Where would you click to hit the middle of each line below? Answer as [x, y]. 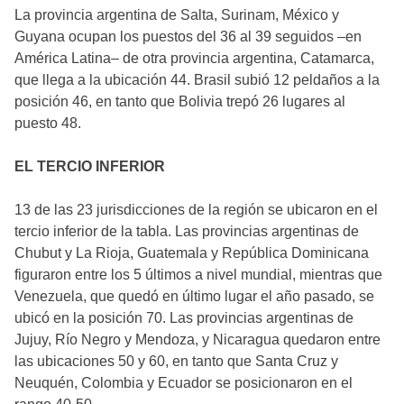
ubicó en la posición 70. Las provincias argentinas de [184, 317]
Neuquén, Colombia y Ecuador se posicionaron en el [184, 382]
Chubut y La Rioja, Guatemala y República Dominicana [192, 252]
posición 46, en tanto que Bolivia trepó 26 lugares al [180, 101]
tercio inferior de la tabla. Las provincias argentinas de [187, 231]
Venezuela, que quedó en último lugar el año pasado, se [194, 296]
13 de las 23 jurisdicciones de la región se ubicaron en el [196, 209]
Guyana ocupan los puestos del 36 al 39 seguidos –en [188, 36]
